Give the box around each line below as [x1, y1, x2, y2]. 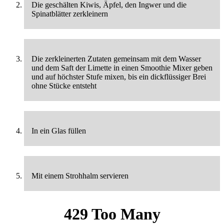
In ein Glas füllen [31, 126, 86, 135]
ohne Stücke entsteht [31, 81, 96, 90]
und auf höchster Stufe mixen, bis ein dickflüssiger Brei [31, 72, 206, 81]
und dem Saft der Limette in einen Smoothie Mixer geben [31, 63, 212, 72]
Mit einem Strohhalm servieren [31, 171, 128, 180]
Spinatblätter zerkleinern [31, 9, 108, 18]
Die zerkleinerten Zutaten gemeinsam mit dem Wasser [31, 54, 201, 63]
